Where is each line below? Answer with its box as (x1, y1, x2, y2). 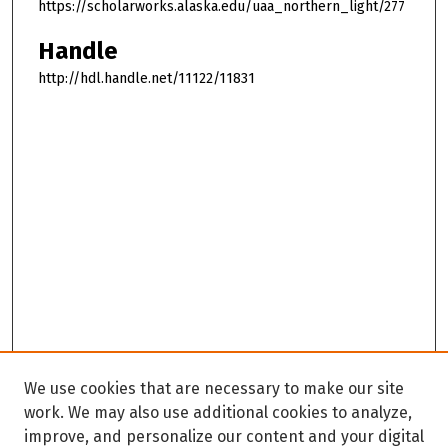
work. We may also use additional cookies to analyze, (24, 403, 412, 422)
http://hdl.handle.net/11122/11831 (38, 69, 255, 87)
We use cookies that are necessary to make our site (24, 379, 404, 398)
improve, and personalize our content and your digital (24, 427, 424, 446)
